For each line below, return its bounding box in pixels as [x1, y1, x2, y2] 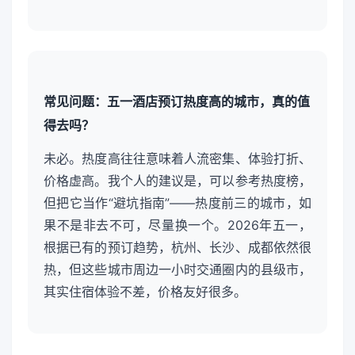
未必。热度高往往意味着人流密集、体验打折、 [44, 150, 311, 166]
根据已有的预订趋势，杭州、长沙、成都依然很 [44, 239, 311, 255]
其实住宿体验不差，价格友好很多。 [44, 283, 246, 300]
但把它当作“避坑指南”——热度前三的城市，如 [44, 194, 311, 211]
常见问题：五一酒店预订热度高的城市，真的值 [44, 94, 310, 110]
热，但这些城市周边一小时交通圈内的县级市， [44, 261, 311, 277]
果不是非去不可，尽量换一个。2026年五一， [44, 216, 311, 233]
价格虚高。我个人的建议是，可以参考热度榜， [44, 172, 311, 189]
